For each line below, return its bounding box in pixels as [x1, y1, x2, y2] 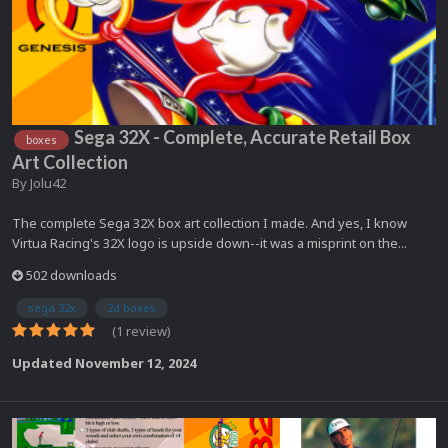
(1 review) [112, 321, 171, 340]
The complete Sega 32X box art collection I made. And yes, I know [12, 213, 407, 232]
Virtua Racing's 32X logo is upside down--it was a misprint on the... [12, 233, 407, 252]
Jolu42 [30, 173, 66, 192]
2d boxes [107, 299, 156, 315]
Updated [12, 353, 75, 372]
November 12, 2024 [75, 353, 196, 372]
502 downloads [23, 265, 117, 284]
